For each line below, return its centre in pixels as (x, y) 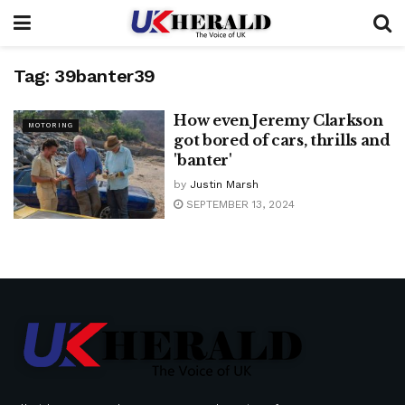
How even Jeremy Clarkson (278, 120)
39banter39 (105, 76)
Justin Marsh (225, 184)
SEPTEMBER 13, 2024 (239, 204)
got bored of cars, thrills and (282, 140)
